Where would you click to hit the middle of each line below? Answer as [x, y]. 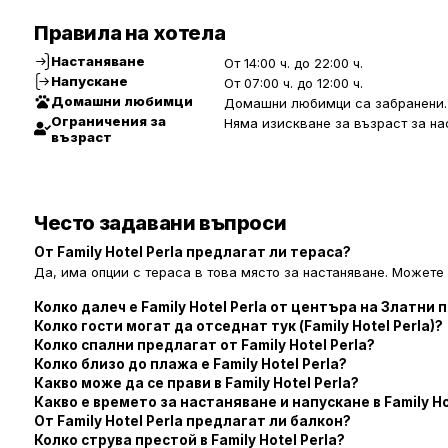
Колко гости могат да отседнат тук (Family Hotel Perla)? [238, 325]
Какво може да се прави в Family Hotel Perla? [196, 382]
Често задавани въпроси [160, 222]
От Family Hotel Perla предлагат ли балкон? [192, 420]
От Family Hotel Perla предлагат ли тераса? [192, 251]
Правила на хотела [130, 32]
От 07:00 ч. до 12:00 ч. [293, 82]
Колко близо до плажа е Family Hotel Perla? [190, 363]
